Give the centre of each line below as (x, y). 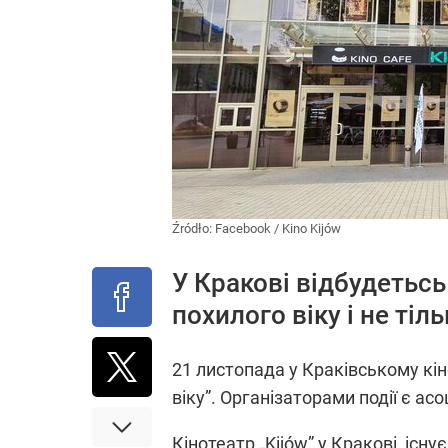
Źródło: (193, 228)
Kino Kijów (311, 228)
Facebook (243, 228)
